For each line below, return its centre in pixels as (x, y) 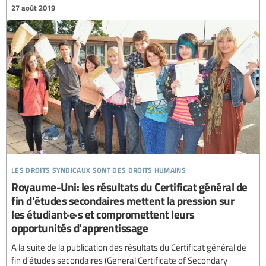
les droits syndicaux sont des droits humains (99, 169)
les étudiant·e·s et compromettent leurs (103, 214)
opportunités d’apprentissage (80, 228)
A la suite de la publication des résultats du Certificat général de (129, 247)
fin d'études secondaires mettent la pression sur (123, 201)
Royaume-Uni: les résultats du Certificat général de (129, 187)
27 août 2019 (33, 8)
